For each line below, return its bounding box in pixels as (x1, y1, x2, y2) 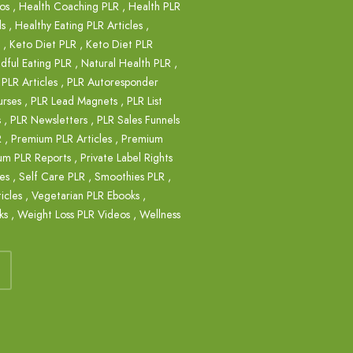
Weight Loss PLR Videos (17, 206, 130, 222)
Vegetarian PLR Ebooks (32, 188, 139, 203)
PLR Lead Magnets (31, 93, 117, 109)
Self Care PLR (19, 169, 85, 184)
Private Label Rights (80, 150, 173, 165)
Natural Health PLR (81, 55, 171, 71)
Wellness (139, 206, 180, 222)
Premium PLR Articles (11, 131, 112, 147)
